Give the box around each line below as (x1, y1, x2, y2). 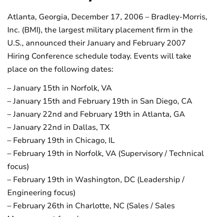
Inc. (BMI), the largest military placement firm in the (7, 25, 193, 35)
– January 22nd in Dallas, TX (7, 122, 110, 133)
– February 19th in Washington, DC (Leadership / (7, 174, 185, 185)
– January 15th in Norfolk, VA (7, 83, 112, 93)
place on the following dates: (7, 64, 113, 75)
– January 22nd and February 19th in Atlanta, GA (7, 109, 185, 120)
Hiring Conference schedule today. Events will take (7, 51, 191, 62)
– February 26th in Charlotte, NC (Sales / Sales (7, 201, 175, 211)
